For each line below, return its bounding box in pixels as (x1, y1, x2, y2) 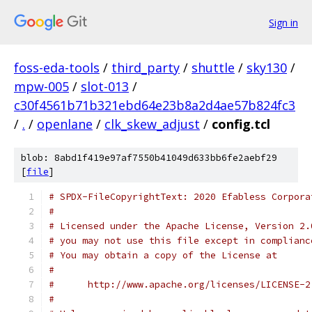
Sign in (269, 15, 298, 29)
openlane (37, 116, 93, 132)
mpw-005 (14, 78, 69, 95)
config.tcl (212, 116, 270, 132)
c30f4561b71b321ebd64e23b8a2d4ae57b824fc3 (14, 97, 295, 114)
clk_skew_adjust (104, 116, 200, 132)
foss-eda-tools (14, 59, 100, 76)
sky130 (247, 59, 287, 76)
